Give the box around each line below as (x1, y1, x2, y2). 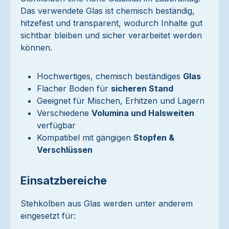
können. (20, 42, 52, 53)
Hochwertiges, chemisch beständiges (37, 71, 183, 81)
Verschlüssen (37, 145, 93, 155)
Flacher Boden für (37, 83, 111, 94)
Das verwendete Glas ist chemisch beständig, (20, 6, 195, 16)
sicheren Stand (111, 83, 173, 94)
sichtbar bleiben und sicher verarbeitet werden (20, 30, 202, 40)
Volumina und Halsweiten (91, 108, 194, 118)
